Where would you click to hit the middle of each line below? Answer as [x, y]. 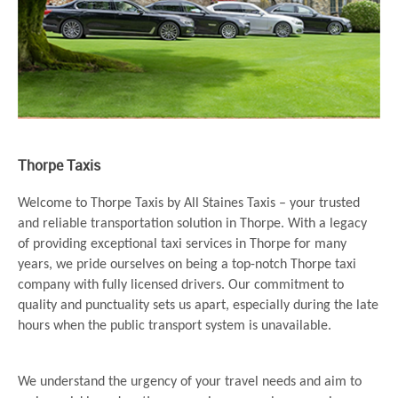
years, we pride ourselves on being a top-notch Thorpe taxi [187, 265]
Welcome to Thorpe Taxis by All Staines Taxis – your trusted [189, 204]
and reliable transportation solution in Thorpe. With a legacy [192, 224]
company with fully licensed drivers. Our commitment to [181, 286]
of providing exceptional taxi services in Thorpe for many [182, 245]
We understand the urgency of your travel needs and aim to [190, 382]
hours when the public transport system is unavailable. [175, 326]
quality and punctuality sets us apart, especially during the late [198, 306]
